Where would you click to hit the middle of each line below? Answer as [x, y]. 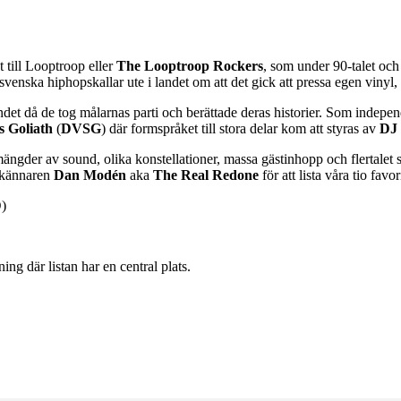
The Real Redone [206, 175]
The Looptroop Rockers [190, 65]
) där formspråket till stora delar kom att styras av [240, 128]
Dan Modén [90, 175]
